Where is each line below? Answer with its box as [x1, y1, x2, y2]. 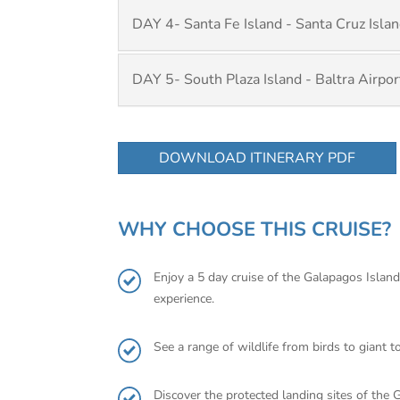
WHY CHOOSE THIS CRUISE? [118, 216, 391, 243]
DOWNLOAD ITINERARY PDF [159, 148, 355, 168]
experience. [154, 290, 218, 307]
